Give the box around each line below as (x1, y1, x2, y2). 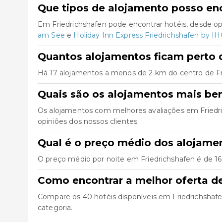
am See (38, 31, 65, 40)
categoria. (38, 203, 73, 212)
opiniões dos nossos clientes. (38, 117, 139, 126)
